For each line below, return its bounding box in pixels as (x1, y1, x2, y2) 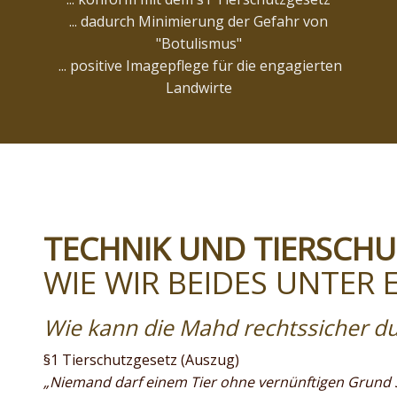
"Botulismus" (155, 34, 242, 54)
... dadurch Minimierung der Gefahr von (69, 12, 328, 32)
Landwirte (165, 78, 232, 98)
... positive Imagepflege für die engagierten (55, 56, 342, 76)
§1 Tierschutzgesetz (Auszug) (43, 350, 243, 370)
